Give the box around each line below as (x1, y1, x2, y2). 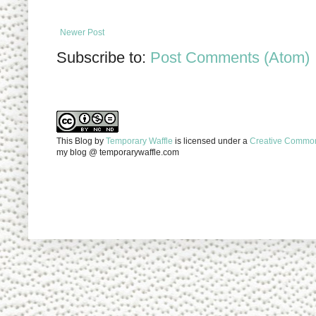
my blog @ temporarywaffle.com (56, 147, 179, 157)
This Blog (56, 135, 92, 146)
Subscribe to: (56, 48, 150, 66)
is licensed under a (173, 135, 250, 146)
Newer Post (60, 27, 104, 37)
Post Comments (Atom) (150, 48, 310, 66)
